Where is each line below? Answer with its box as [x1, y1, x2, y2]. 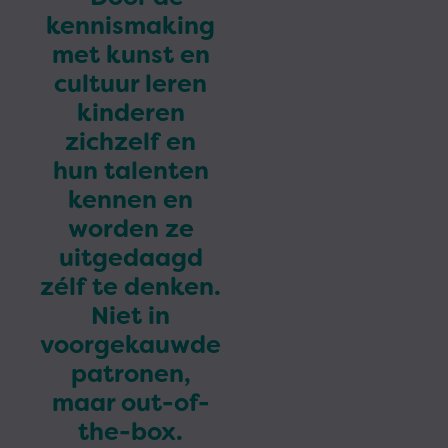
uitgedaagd [58, 242, 203, 274]
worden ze [67, 213, 194, 245]
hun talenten [52, 155, 209, 187]
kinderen [76, 97, 185, 129]
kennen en [68, 184, 193, 216]
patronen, [70, 358, 191, 390]
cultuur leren [54, 68, 207, 100]
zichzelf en [65, 126, 196, 158]
